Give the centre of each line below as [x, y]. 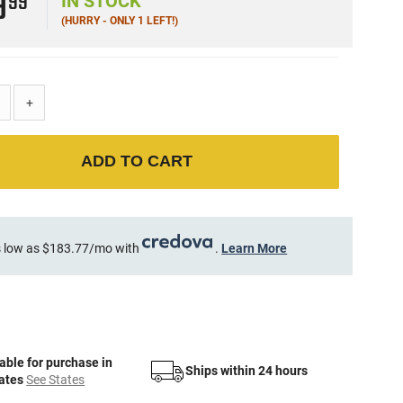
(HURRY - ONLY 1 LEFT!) [120, 20]
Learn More [255, 248]
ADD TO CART [137, 161]
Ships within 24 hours [246, 371]
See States [56, 379]
